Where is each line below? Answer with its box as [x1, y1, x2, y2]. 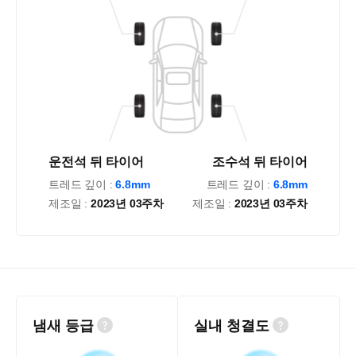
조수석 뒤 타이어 [211, 155, 308, 169]
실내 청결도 [194, 318, 269, 335]
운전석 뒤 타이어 [48, 155, 145, 169]
